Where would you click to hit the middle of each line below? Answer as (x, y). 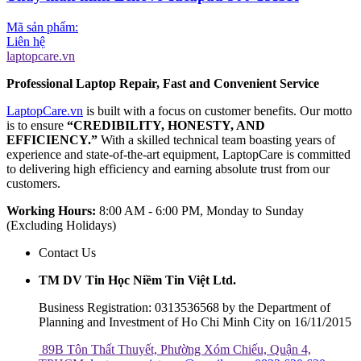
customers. (33, 184)
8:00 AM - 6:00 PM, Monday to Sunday (200, 211)
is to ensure (37, 126)
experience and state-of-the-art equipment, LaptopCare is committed (178, 155)
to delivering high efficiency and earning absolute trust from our (168, 169)
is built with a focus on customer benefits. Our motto (218, 111)
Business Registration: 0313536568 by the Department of (185, 308)
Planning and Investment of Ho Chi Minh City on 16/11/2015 (195, 322)
